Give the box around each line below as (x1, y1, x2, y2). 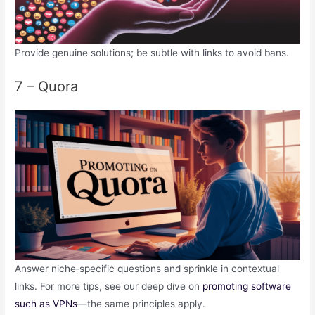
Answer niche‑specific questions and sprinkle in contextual (15, 262, 280, 274)
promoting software (202, 280, 292, 292)
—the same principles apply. (77, 297, 206, 309)
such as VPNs (15, 297, 78, 309)
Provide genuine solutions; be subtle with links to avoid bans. (15, 46, 290, 58)
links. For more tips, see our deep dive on (15, 280, 203, 292)
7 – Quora (15, 78, 79, 96)
